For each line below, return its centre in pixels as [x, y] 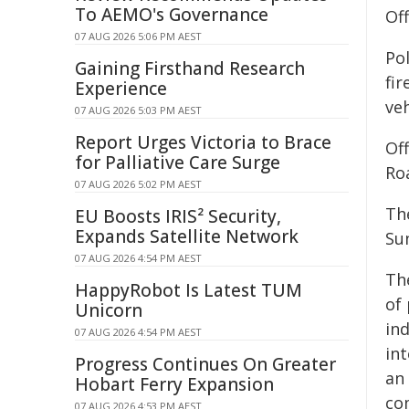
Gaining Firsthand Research [190, 68]
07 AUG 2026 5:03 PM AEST [138, 110]
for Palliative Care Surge [178, 163]
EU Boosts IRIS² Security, [178, 216]
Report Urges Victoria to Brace [203, 142]
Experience [121, 89]
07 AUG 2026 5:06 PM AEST [138, 36]
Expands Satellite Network [187, 236]
